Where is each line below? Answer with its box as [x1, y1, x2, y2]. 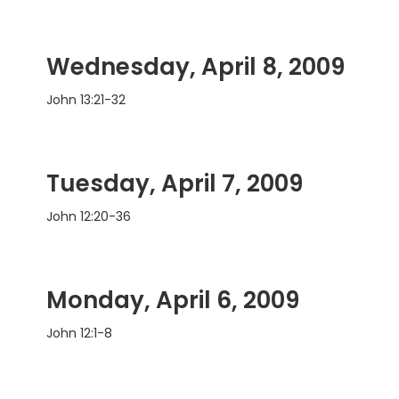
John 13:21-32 [46, 91, 126, 110]
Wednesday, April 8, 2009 [46, 51, 345, 84]
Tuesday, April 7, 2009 [46, 167, 303, 200]
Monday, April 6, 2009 [46, 284, 299, 317]
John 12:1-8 [46, 324, 112, 343]
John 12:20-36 [46, 208, 131, 226]
